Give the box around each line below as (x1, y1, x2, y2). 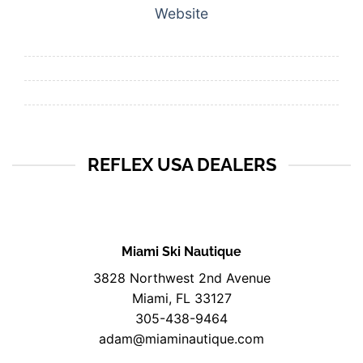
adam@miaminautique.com (99, 331, 264, 348)
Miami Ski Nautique (122, 244, 241, 260)
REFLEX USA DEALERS (87, 154, 276, 176)
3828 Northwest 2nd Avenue (92, 270, 271, 287)
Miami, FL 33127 (131, 290, 232, 307)
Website (155, 5, 208, 23)
